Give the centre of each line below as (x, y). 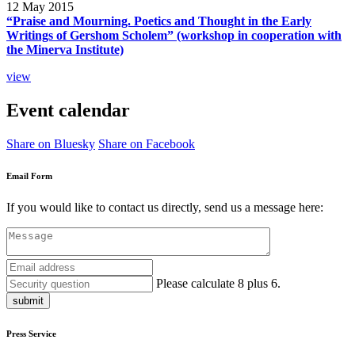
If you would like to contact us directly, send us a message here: (165, 208)
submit (28, 301)
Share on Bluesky (51, 144)
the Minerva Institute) (65, 50)
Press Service (31, 334)
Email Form (29, 176)
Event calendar (68, 111)
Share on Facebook (147, 144)
